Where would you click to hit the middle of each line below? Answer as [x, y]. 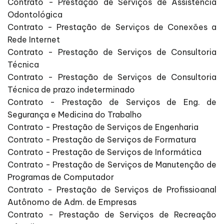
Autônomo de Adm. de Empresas [72, 202]
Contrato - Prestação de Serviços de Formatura [102, 140]
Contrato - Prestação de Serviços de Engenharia [103, 127]
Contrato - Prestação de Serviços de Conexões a [112, 27]
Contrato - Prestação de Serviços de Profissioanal [112, 190]
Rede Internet [34, 40]
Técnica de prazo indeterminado [71, 90]
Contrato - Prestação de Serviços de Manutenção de [112, 165]
